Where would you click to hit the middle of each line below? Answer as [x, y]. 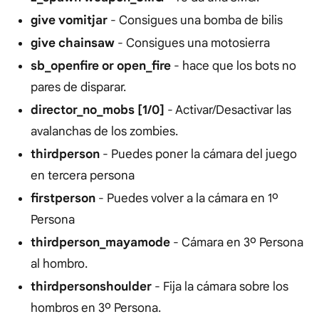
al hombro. [59, 264]
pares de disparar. [78, 88]
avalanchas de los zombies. [104, 132]
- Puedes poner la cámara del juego [199, 155]
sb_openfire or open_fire [100, 66]
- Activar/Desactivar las [228, 110]
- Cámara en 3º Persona [236, 243]
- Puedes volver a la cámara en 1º [187, 199]
